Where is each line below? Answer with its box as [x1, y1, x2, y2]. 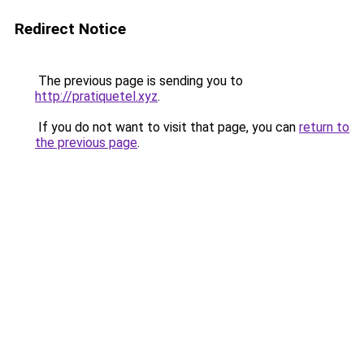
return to [299, 119, 349, 135]
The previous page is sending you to [35, 73, 243, 89]
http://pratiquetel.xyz [35, 89, 158, 104]
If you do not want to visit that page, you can [35, 119, 299, 135]
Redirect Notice [15, 19, 126, 38]
